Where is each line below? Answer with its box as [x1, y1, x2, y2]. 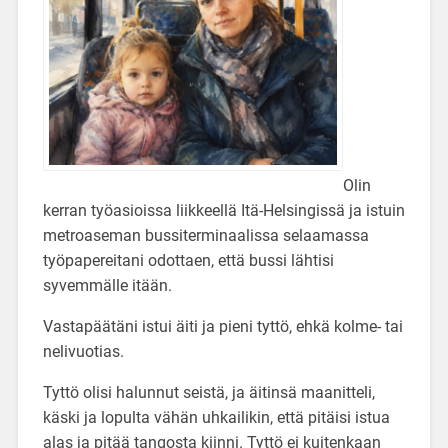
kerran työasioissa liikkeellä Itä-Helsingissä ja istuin [42, 201, 405, 221]
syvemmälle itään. [42, 276, 172, 296]
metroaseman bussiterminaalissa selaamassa [42, 226, 369, 246]
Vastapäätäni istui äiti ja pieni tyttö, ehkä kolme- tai [42, 317, 403, 337]
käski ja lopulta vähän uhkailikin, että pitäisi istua [42, 408, 390, 428]
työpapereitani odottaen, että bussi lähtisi [42, 251, 334, 271]
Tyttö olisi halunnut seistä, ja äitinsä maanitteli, [42, 383, 375, 403]
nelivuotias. [42, 342, 124, 362]
